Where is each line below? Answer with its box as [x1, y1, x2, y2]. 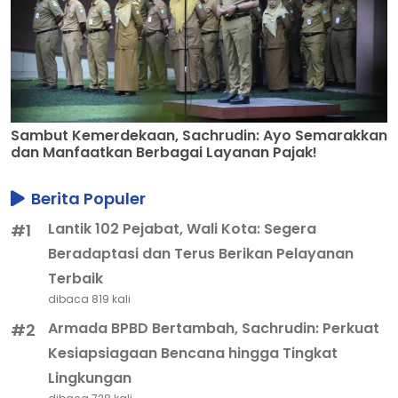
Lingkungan [48, 368, 132, 389]
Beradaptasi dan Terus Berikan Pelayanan [48, 243, 354, 265]
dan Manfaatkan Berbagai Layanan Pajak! [11, 142, 317, 163]
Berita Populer [28, 187, 146, 211]
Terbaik [48, 268, 104, 290]
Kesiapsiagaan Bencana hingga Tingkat [48, 343, 338, 364]
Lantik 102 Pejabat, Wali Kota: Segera [48, 219, 317, 240]
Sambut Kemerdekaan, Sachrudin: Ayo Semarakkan [11, 125, 387, 147]
